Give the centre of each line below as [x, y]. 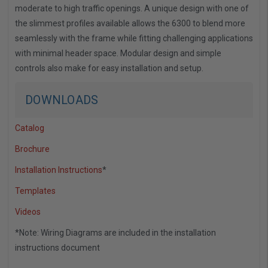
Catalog [30, 128]
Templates [35, 191]
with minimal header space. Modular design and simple [118, 54]
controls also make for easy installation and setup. [109, 68]
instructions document [57, 248]
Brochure [32, 149]
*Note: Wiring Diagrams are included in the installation [115, 233]
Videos [28, 212]
